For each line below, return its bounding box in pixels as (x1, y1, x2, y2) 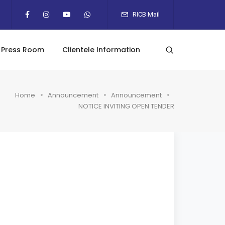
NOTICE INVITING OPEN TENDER (78, 101, 174, 111)
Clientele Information (62, 45, 140, 55)
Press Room (1, 45, 44, 55)
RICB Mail (131, 11, 160, 18)
